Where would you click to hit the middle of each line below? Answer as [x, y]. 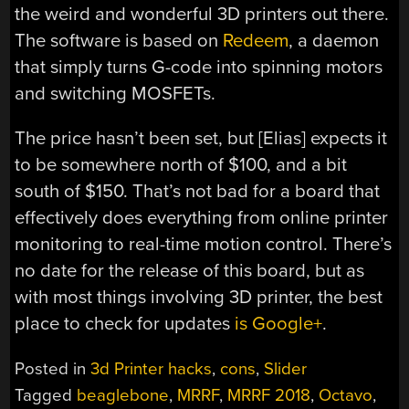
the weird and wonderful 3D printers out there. [202, 14]
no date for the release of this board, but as [190, 271]
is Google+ [279, 324]
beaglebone [123, 395]
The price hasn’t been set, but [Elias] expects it [201, 139]
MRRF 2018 [269, 395]
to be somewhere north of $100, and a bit [181, 165]
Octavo [346, 395]
